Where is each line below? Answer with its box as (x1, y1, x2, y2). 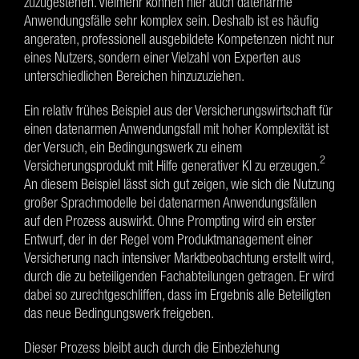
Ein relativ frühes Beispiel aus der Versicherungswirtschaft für (24, 102, 333, 119)
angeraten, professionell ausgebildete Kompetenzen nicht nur (24, 30, 334, 47)
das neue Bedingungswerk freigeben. (24, 305, 216, 321)
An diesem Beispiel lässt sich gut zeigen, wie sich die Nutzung (24, 175, 335, 192)
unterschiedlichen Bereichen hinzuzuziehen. (24, 67, 247, 84)
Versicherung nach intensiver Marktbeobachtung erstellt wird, (24, 249, 333, 266)
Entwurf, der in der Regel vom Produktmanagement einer (24, 231, 313, 248)
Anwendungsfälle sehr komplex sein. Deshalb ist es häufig (24, 12, 319, 29)
